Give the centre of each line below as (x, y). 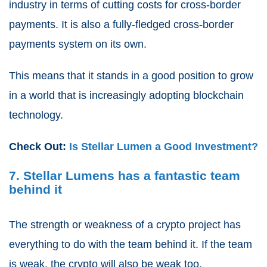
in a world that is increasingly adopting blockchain (126, 95)
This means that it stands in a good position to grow (131, 75)
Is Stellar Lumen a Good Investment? (164, 146)
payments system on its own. (78, 44)
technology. (36, 115)
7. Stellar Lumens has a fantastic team (125, 175)
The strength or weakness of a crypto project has (125, 224)
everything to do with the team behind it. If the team (131, 244)
